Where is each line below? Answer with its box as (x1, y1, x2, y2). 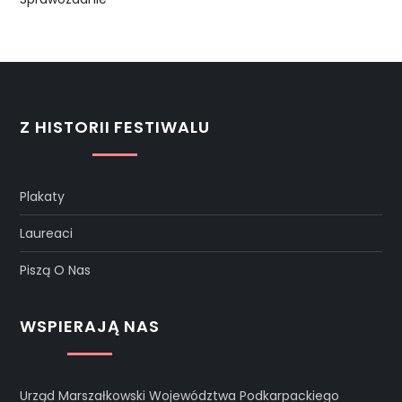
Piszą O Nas (20, 260, 92, 279)
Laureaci (20, 223, 74, 242)
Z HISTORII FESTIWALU (20, 115, 210, 138)
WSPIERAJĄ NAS (20, 314, 161, 337)
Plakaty (20, 187, 66, 205)
